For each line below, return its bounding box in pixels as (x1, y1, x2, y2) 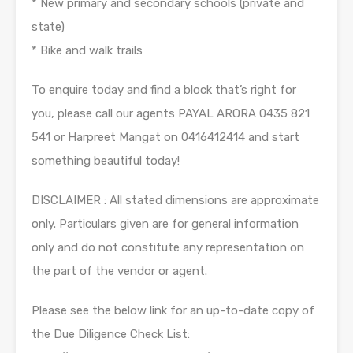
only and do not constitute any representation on (32, 240, 304, 255)
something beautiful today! (32, 154, 180, 169)
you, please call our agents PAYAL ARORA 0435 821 (32, 106, 310, 121)
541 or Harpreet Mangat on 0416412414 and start (32, 130, 299, 145)
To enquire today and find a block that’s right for (32, 83, 296, 98)
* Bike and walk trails (32, 43, 143, 58)
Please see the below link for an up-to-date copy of (32, 303, 314, 318)
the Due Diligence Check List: (32, 327, 190, 342)
